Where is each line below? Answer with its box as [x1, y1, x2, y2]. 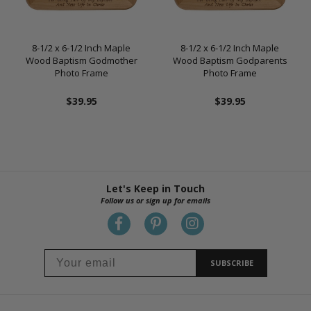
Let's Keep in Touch [106, 181, 205, 195]
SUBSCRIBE [210, 258, 253, 269]
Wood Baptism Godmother [25, 53, 137, 67]
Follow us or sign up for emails [101, 194, 210, 205]
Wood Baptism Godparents [172, 53, 287, 67]
